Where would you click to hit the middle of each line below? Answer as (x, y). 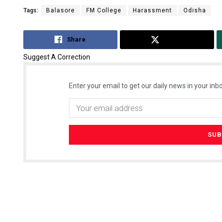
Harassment (152, 10)
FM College (104, 10)
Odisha (195, 10)
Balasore (60, 10)
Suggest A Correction (57, 57)
